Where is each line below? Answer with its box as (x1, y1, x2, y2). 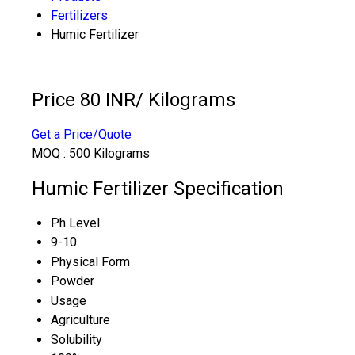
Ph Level (51, 215, 100, 231)
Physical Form (51, 254, 130, 269)
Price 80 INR (32, 88, 136, 111)
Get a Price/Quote (32, 126, 132, 142)
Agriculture (51, 311, 110, 327)
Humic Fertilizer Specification (32, 177, 284, 200)
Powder (51, 273, 94, 288)
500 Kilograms (69, 145, 150, 161)
